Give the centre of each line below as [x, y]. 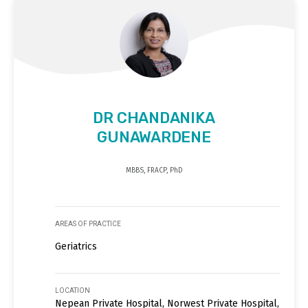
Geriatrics [76, 246]
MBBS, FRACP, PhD [154, 170]
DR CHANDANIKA [154, 118]
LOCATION [73, 290]
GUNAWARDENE [154, 137]
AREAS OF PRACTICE [88, 223]
